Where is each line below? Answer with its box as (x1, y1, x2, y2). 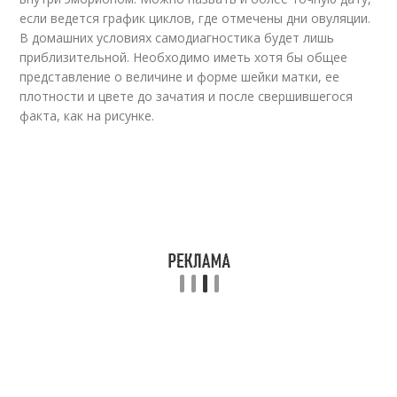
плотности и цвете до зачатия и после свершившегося (19, 88, 354, 105)
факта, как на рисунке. (19, 107, 155, 124)
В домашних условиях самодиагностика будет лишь (19, 29, 335, 46)
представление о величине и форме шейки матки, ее (19, 68, 340, 85)
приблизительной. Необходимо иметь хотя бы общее (19, 49, 348, 66)
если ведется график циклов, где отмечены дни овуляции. (19, 10, 371, 27)
